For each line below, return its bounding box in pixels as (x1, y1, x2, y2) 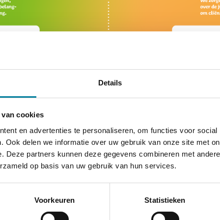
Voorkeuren (34, 195, 75, 204)
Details (98, 78, 122, 87)
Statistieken (144, 195, 186, 204)
